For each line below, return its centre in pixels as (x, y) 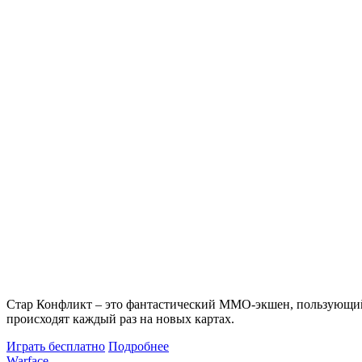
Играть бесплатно (56, 346)
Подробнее (139, 346)
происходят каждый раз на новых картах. (120, 318)
